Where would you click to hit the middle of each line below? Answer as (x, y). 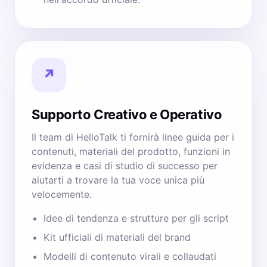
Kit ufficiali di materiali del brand (117, 237)
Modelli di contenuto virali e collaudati (130, 256)
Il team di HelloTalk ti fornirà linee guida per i (133, 137)
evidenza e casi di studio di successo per (125, 166)
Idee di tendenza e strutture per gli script (136, 218)
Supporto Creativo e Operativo (127, 114)
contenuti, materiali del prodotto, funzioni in (131, 151)
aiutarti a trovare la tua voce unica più (118, 180)
